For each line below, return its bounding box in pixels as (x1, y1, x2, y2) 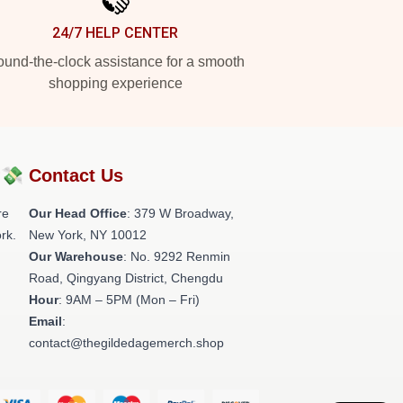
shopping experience (48, 76, 183, 91)
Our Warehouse (29, 249, 123, 264)
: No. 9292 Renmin (123, 249, 230, 264)
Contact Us (29, 166, 123, 185)
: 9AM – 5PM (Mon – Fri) (58, 292, 200, 307)
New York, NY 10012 (29, 228, 147, 242)
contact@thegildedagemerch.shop (29, 336, 224, 350)
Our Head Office (29, 206, 127, 220)
